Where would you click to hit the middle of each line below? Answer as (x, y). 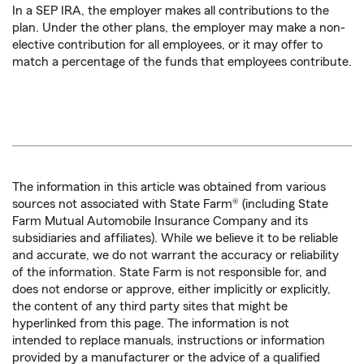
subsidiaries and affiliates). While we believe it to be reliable (175, 238)
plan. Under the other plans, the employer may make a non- (179, 28)
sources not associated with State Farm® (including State (170, 204)
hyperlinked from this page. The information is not (151, 324)
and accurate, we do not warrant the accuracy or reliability (175, 256)
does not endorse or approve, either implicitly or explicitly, (171, 290)
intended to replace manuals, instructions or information (169, 341)
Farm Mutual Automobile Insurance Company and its (160, 221)
